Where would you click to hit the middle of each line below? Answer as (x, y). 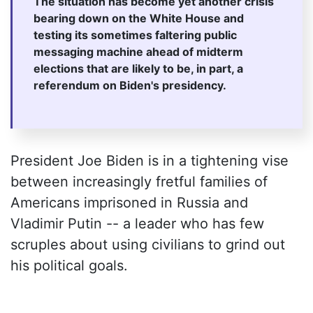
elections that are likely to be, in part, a (138, 69)
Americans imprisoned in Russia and (129, 203)
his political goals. (69, 266)
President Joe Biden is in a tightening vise (150, 161)
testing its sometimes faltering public (135, 35)
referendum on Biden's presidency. (130, 86)
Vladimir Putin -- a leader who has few (137, 224)
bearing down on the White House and (139, 19)
